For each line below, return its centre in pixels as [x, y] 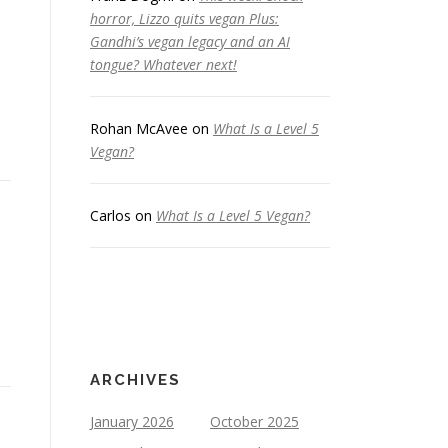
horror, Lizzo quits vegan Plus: [184, 18]
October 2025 [254, 421]
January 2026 [132, 421]
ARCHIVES [135, 380]
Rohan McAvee [139, 128]
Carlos [110, 215]
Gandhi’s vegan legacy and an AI [190, 41]
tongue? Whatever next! [163, 64]
